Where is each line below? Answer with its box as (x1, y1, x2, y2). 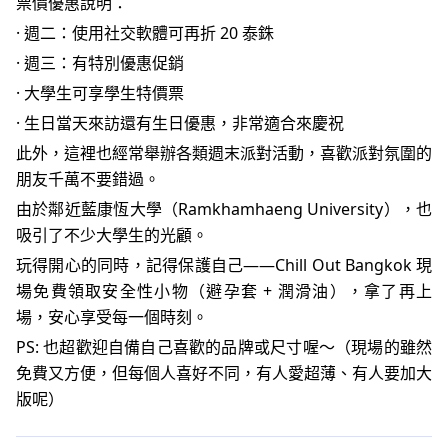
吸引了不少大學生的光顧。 (16, 223, 208, 246)
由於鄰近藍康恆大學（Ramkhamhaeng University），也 (16, 197, 432, 220)
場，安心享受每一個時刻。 (16, 305, 208, 328)
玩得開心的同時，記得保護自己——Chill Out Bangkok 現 (16, 253, 432, 276)
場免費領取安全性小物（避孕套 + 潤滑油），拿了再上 (16, 279, 432, 302)
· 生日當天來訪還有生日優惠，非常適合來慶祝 (16, 111, 344, 134)
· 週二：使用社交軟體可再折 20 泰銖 (16, 21, 274, 44)
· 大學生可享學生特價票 (16, 81, 184, 104)
